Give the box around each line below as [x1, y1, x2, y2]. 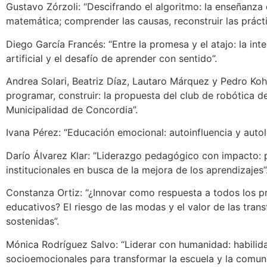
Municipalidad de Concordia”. [6, 104, 138, 116]
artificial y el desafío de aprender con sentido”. [6, 52, 217, 64]
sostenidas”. [6, 215, 59, 228]
